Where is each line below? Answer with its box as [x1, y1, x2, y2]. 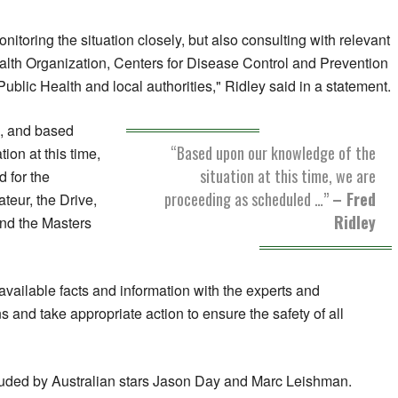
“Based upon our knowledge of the [171, 141, 376, 165]
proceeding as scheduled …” [164, 187, 332, 211]
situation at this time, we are [200, 164, 376, 188]
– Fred [332, 187, 376, 211]
